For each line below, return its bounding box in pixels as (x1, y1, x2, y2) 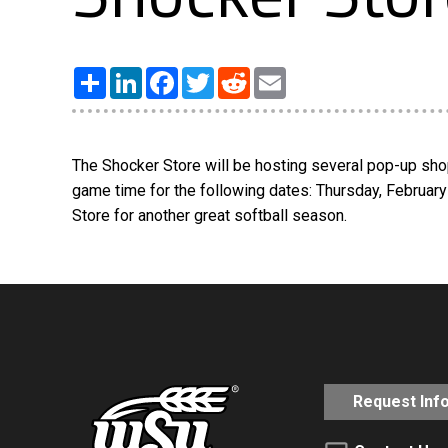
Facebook (178, 65, 247, 85)
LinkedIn (142, 65, 202, 85)
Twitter (214, 65, 263, 85)
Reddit (250, 65, 296, 85)
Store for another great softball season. (72, 206, 347, 226)
